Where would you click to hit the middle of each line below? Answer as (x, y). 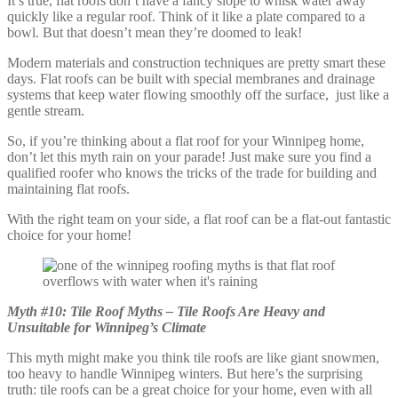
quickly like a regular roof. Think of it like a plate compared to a (186, 16)
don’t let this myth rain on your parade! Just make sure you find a (189, 156)
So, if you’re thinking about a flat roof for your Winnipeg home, (186, 140)
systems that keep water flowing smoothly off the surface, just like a (198, 94)
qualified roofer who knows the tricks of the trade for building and (192, 172)
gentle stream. (46, 110)
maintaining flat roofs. (70, 188)
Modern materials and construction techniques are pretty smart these (196, 62)
